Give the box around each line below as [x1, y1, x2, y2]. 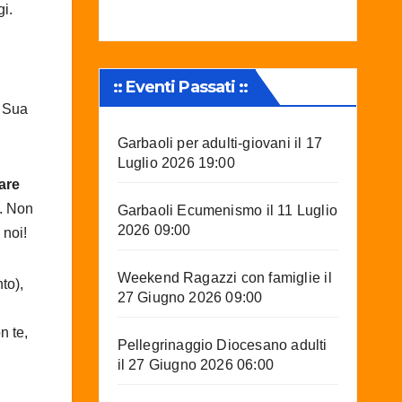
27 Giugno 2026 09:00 [117, 289, 263, 305]
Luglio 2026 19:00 [117, 154, 235, 170]
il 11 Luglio [262, 202, 337, 218]
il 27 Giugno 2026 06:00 [117, 356, 275, 372]
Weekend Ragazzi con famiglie [117, 269, 321, 285]
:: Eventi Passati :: [112, 76, 249, 97]
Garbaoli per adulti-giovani [117, 135, 291, 151]
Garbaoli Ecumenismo [117, 202, 263, 218]
